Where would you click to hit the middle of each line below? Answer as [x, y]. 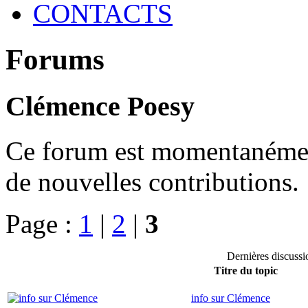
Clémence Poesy [100, 107]
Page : [42, 223]
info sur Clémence [231, 298]
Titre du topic [246, 270]
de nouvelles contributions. [152, 181]
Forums [55, 60]
